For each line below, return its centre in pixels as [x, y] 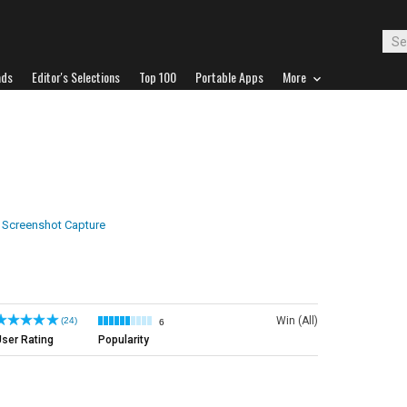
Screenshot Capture [54, 225]
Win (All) [297, 321]
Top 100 [158, 77]
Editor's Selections [76, 77]
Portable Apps [229, 77]
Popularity [124, 340]
